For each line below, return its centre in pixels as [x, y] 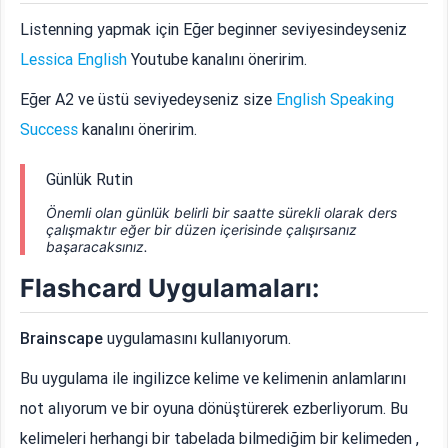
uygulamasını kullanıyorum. [199, 338]
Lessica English [74, 59]
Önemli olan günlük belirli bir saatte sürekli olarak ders [222, 213]
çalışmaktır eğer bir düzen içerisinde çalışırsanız [202, 230]
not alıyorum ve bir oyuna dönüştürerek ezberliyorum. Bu [214, 408]
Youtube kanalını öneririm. [217, 59]
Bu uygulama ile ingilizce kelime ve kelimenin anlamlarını [213, 378]
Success [49, 129]
